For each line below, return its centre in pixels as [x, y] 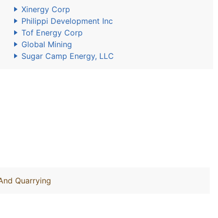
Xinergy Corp [46, 9]
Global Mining [47, 44]
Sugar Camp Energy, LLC [68, 56]
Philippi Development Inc [67, 21]
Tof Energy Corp [52, 33]
